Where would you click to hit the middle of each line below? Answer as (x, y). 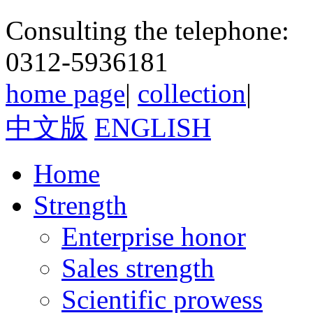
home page (65, 94)
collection (192, 94)
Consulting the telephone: (147, 31)
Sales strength (138, 268)
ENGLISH (153, 128)
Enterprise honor (154, 237)
